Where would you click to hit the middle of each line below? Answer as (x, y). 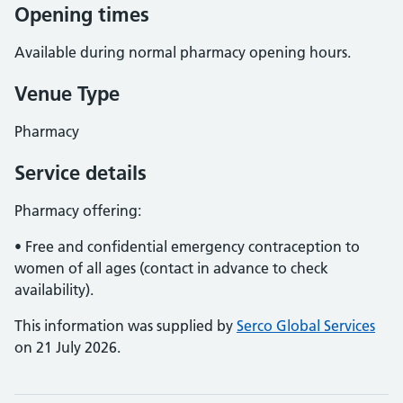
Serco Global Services (306, 326)
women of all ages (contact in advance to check (171, 268)
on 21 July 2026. (67, 347)
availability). (54, 290)
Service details (81, 173)
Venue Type (67, 94)
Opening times (82, 14)
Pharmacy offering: (78, 210)
